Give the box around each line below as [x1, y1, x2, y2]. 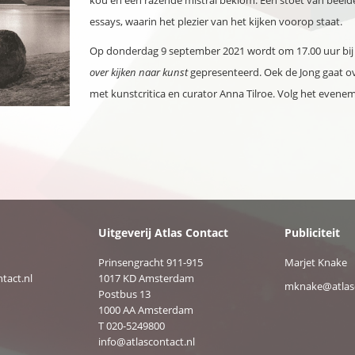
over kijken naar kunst [90, 65, 188, 79]
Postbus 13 [97, 287, 151, 301]
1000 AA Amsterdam [97, 303, 193, 317]
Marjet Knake [284, 255, 347, 269]
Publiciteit [284, 225, 340, 240]
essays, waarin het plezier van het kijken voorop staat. [90, 14, 342, 29]
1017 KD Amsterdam [97, 271, 194, 285]
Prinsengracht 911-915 [97, 255, 203, 269]
